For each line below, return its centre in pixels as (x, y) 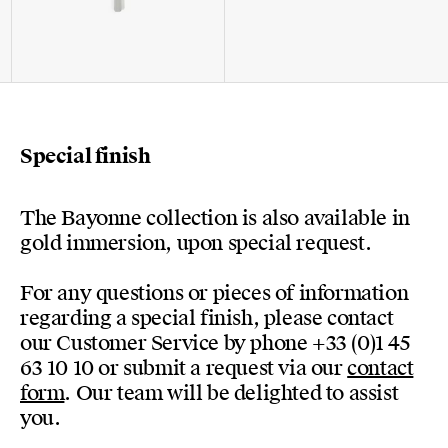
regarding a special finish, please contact (207, 318)
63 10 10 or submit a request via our (184, 368)
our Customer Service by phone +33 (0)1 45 (215, 343)
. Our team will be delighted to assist (231, 393)
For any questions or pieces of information (214, 293)
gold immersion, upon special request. (196, 243)
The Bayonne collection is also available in (215, 218)
